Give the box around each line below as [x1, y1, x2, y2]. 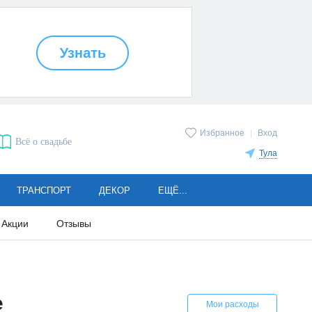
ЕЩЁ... [157, 185, 187, 196]
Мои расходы [205, 299, 259, 309]
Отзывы [56, 218, 91, 229]
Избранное [200, 128, 244, 139]
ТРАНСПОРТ [16, 185, 71, 196]
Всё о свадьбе [15, 136, 72, 148]
